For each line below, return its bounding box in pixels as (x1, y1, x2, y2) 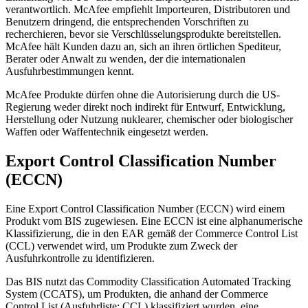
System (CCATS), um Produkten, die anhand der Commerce (5, 287, 268, 300)
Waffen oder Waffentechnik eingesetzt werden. (5, 125, 208, 137)
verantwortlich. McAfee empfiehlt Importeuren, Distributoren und (5, 3, 290, 15)
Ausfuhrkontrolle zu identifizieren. (5, 252, 155, 264)
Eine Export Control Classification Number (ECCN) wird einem (5, 202, 285, 214)
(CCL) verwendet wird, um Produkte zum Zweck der (5, 239, 237, 252)
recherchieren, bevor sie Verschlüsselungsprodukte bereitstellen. (5, 27, 281, 40)
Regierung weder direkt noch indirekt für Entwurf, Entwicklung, (5, 100, 285, 113)
